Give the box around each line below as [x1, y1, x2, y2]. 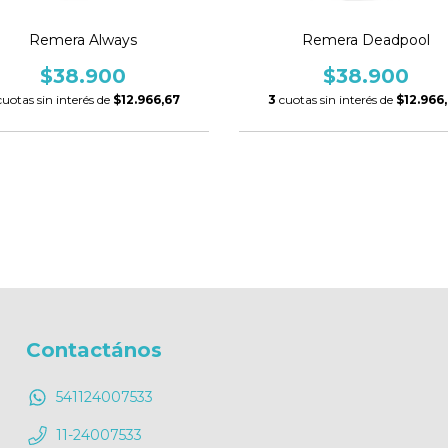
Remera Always [28, 30, 137, 49]
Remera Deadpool [301, 30, 430, 49]
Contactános [26, 337, 162, 362]
